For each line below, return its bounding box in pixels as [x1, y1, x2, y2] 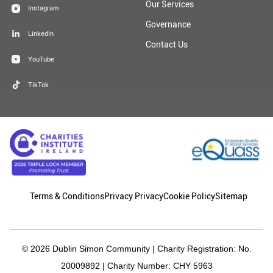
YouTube [28, 54, 54, 64]
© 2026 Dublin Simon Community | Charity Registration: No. [21, 243, 252, 253]
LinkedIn [28, 29, 54, 38]
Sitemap [215, 190, 247, 202]
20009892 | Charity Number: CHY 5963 [60, 260, 213, 271]
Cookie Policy [163, 190, 215, 202]
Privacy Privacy [104, 190, 163, 202]
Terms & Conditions [30, 190, 104, 202]
